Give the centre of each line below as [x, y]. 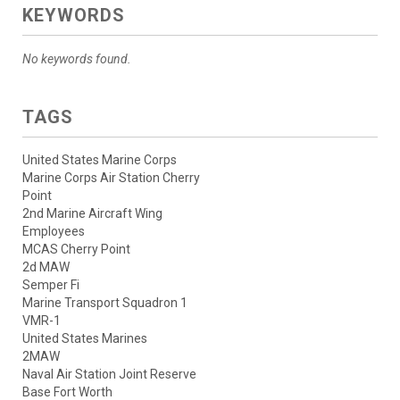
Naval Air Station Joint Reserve [109, 375]
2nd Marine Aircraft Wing [92, 214]
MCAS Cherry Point [76, 250]
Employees [54, 232]
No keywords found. [77, 59]
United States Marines [85, 339]
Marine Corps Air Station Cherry [111, 178]
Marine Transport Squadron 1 [105, 303]
